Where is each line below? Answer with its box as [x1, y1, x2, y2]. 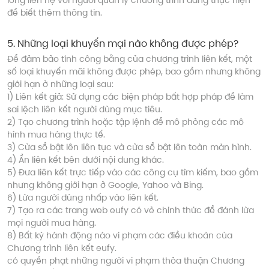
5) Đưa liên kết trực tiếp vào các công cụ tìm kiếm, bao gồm [7, 166, 258, 179]
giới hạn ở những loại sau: [7, 78, 113, 91]
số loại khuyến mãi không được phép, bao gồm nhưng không [7, 65, 261, 78]
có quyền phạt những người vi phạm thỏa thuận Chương [7, 255, 244, 267]
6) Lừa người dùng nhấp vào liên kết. [7, 192, 159, 204]
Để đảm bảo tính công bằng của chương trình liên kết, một [7, 53, 252, 65]
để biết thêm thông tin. [7, 6, 102, 19]
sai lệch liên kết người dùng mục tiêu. [7, 103, 162, 116]
